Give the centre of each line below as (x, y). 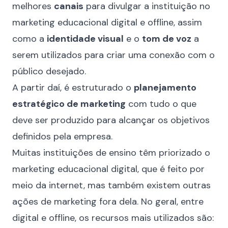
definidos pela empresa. (62, 136)
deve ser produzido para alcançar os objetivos (111, 120)
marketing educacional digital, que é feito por (108, 169)
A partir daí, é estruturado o (73, 88)
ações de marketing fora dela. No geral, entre (108, 202)
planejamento (165, 88)
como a (30, 39)
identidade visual (85, 39)
